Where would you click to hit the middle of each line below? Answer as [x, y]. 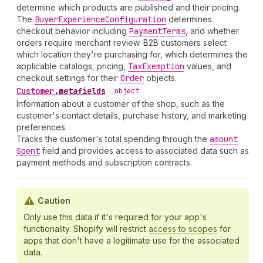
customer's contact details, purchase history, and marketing [131, 115]
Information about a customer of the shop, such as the [121, 104]
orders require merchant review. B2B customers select [122, 43]
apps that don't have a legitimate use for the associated [131, 240]
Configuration [136, 19]
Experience [82, 19]
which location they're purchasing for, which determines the [132, 54]
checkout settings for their [68, 78]
